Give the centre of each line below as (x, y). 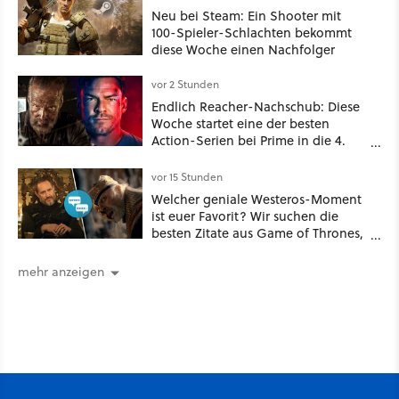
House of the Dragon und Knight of (258, 249)
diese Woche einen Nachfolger (243, 49)
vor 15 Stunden (187, 176)
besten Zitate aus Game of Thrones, (257, 232)
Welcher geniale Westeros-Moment (256, 199)
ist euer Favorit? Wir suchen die (245, 216)
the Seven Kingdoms (213, 266)
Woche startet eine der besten (240, 123)
